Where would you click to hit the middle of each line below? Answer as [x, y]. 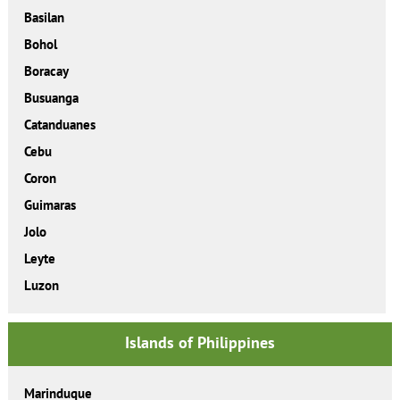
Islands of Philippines [200, 342]
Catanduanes [59, 124]
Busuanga [51, 97]
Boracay [46, 71]
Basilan [44, 17]
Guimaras [50, 204]
